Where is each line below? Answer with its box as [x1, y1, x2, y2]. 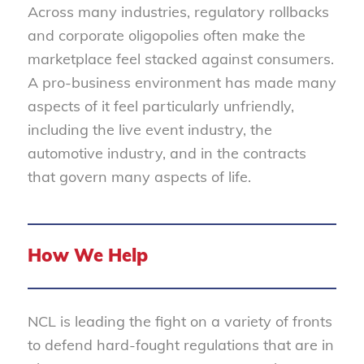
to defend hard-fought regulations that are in [27, 336, 334, 355]
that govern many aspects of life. [27, 167, 251, 186]
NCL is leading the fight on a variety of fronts [27, 312, 332, 331]
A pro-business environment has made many [27, 73, 336, 92]
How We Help [27, 244, 148, 267]
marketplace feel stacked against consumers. [27, 50, 334, 68]
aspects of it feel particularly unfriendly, [27, 97, 294, 115]
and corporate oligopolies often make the [27, 26, 305, 45]
